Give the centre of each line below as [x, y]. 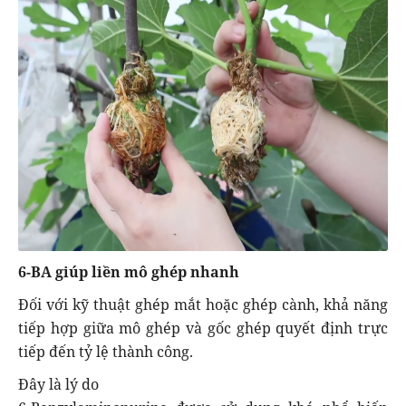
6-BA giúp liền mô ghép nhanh [129, 271]
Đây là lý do [58, 384]
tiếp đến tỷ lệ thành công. [106, 351]
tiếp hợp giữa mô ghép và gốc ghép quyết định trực [203, 328]
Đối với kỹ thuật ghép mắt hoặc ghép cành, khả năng [203, 304]
